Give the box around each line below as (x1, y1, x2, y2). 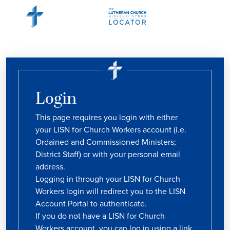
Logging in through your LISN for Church (35, 173, 180, 185)
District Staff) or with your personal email (35, 148, 180, 160)
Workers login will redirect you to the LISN (35, 185, 185, 197)
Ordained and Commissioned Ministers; (35, 136, 176, 148)
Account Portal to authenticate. (35, 198, 147, 209)
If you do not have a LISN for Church (35, 210, 165, 222)
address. (35, 161, 65, 172)
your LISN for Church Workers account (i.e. (35, 124, 186, 136)
